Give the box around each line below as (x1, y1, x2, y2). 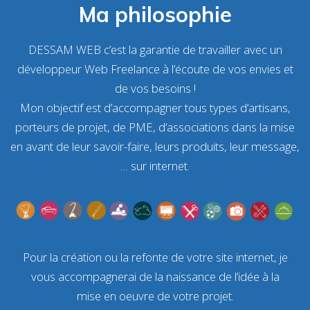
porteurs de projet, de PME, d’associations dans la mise (15, 118, 295, 135)
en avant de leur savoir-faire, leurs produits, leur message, (10, 138, 300, 154)
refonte (131, 248, 168, 265)
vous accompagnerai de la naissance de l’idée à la (30, 268, 280, 284)
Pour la (22, 248, 61, 265)
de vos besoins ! (114, 80, 196, 96)
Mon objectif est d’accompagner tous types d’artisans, (19, 99, 291, 116)
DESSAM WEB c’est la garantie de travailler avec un (28, 41, 282, 57)
